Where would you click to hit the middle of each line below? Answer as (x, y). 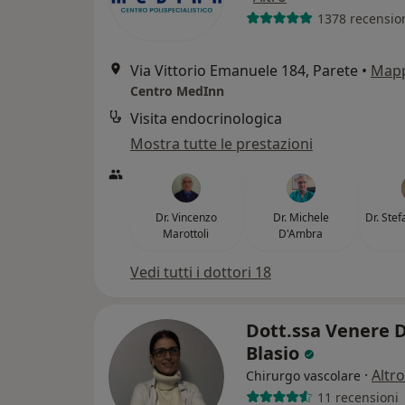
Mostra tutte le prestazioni (221, 144)
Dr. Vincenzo (186, 218)
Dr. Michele (301, 218)
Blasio (275, 353)
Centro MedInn (177, 91)
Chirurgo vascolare (303, 376)
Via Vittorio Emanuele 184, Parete (244, 71)
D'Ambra (301, 234)
